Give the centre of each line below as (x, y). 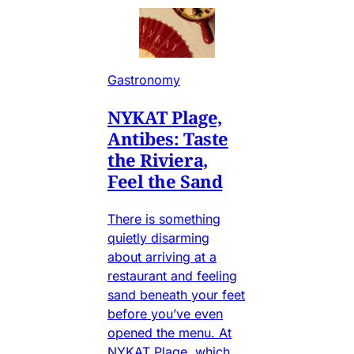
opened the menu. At (169, 333)
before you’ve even (165, 314)
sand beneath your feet (176, 295)
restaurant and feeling (172, 276)
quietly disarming (158, 238)
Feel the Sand (165, 181)
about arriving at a (162, 257)
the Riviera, (158, 160)
